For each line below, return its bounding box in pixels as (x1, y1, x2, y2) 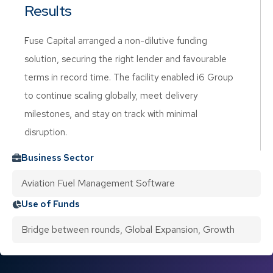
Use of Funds (21, 198, 80, 210)
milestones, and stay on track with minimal (24, 108, 197, 120)
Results (24, 1, 72, 20)
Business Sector (21, 152, 94, 164)
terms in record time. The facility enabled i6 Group (24, 71, 233, 83)
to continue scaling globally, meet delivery (24, 90, 197, 102)
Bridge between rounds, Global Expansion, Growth (21, 223, 235, 236)
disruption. (24, 126, 67, 138)
